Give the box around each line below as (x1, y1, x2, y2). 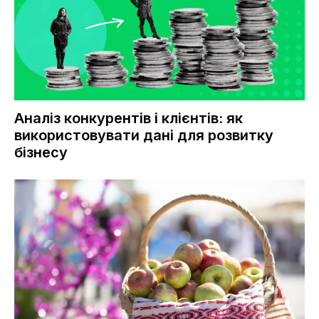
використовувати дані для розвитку (14, 126, 273, 144)
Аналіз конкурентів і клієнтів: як (14, 109, 243, 127)
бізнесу (14, 143, 68, 161)
